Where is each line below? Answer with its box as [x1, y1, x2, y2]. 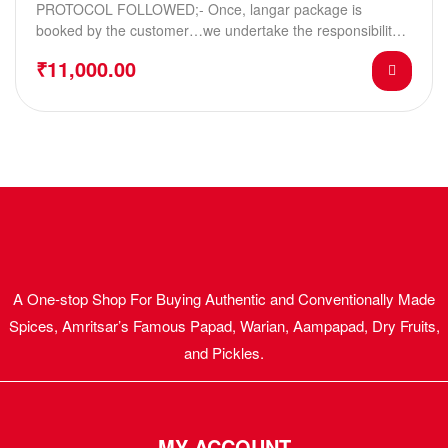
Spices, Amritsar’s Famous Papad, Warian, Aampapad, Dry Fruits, [8, 315, 440, 337]
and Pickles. [184, 342, 264, 364]
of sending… [36, 41, 116, 62]
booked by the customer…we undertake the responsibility [36, 20, 399, 41]
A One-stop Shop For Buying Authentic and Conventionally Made [13, 288, 435, 310]
